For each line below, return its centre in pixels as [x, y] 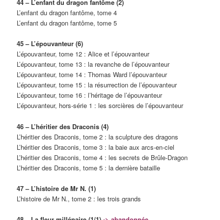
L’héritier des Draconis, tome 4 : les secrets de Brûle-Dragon [102, 157]
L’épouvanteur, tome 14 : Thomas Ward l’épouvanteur [92, 75]
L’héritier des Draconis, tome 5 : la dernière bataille [89, 167]
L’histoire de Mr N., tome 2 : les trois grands [79, 198]
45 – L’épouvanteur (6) [50, 44]
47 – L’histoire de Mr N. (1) [56, 188]
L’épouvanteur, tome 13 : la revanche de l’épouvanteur [93, 64]
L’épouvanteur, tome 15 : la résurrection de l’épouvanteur [97, 85]
